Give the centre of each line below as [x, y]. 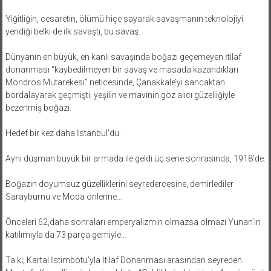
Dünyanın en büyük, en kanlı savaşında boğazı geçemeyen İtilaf [123, 57]
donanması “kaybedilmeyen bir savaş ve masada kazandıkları [122, 69]
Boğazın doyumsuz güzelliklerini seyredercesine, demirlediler [119, 184]
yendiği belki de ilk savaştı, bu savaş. [73, 31]
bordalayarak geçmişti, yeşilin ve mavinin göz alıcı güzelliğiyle [120, 95]
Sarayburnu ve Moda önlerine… [64, 196]
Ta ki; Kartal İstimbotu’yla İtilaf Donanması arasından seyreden [123, 260]
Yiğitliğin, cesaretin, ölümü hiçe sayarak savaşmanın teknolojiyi [124, 18]
